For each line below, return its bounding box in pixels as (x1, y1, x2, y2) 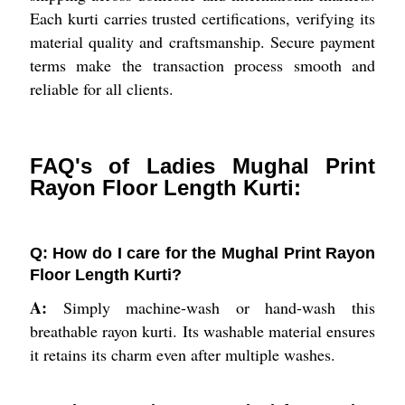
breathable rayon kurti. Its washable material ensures (29, 319, 376, 342)
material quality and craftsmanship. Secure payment (29, 30, 376, 52)
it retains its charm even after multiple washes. (29, 343, 335, 365)
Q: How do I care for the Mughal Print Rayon (29, 243, 376, 262)
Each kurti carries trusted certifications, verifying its (29, 6, 376, 29)
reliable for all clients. (29, 77, 174, 99)
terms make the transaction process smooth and (29, 53, 376, 76)
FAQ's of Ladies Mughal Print (29, 153, 376, 178)
